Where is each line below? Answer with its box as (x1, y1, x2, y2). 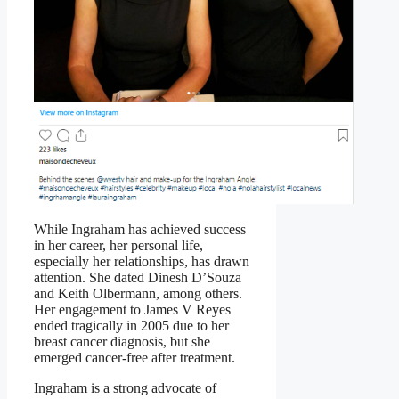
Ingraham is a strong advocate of (34, 380, 216, 396)
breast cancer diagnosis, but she (34, 334, 210, 350)
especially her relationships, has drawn (34, 254, 249, 270)
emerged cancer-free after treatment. (34, 350, 235, 366)
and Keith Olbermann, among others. (34, 286, 242, 302)
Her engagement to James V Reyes (34, 302, 231, 318)
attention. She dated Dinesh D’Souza (34, 270, 241, 286)
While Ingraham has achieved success (34, 222, 246, 238)
